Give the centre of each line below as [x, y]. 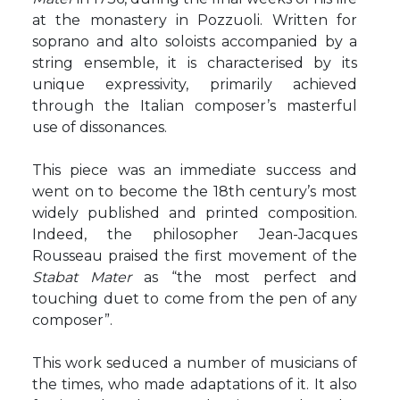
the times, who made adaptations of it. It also [195, 384]
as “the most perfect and [250, 277]
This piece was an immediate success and [195, 170]
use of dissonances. [100, 127]
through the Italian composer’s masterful [195, 106]
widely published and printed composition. [195, 213]
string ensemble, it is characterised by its [195, 63]
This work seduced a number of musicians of [195, 363]
